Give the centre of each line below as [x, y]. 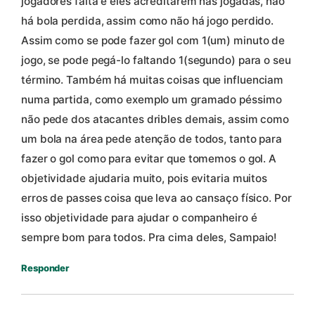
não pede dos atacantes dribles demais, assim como [155, 119]
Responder [45, 268]
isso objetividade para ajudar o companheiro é [139, 217]
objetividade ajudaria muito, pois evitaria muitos [144, 178]
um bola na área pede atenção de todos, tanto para [152, 139]
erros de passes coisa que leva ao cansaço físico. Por [156, 198]
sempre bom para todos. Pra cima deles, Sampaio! [149, 237]
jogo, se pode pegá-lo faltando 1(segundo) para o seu [156, 60]
